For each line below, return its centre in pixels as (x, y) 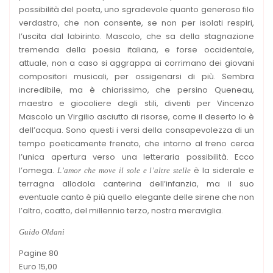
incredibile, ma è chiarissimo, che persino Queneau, (136, 90)
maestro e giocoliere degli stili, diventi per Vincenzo (136, 103)
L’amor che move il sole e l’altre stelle (124, 170)
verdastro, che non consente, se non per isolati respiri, (136, 23)
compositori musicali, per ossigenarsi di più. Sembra (136, 76)
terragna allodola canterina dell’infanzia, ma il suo (136, 183)
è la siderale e (223, 170)
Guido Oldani (42, 232)
